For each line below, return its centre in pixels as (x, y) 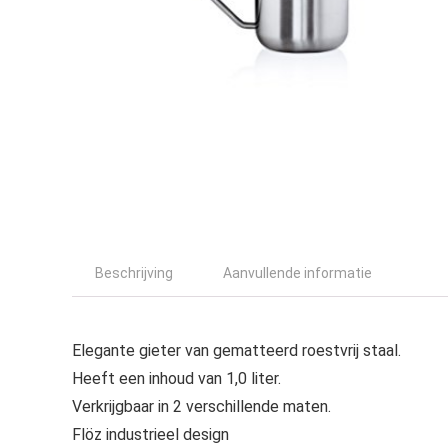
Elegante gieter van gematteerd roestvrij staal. (236, 350)
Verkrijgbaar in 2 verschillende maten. (201, 406)
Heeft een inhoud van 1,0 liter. (176, 378)
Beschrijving (134, 272)
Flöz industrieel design (150, 434)
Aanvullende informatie (297, 272)
